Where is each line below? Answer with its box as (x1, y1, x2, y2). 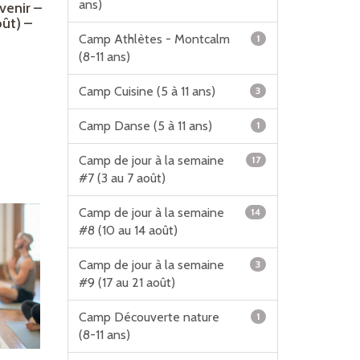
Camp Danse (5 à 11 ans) (78, 118, 212, 133)
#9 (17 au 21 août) (78, 275, 175, 290)
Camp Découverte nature (78, 309, 219, 325)
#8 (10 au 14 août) (78, 223, 178, 238)
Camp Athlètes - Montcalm (78, 31, 230, 47)
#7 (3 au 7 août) (78, 170, 166, 186)
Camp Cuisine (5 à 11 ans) (78, 84, 215, 99)
